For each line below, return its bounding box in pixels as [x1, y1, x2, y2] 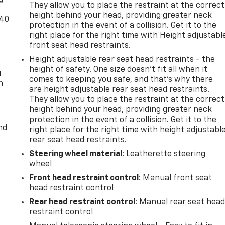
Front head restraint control [29, 174, 139, 182]
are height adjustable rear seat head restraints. [29, 85, 210, 94]
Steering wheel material [29, 150, 123, 158]
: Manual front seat [139, 174, 212, 182]
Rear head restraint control [29, 198, 136, 206]
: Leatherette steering [122, 150, 206, 158]
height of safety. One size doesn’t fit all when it [29, 65, 208, 74]
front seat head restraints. [29, 41, 131, 50]
